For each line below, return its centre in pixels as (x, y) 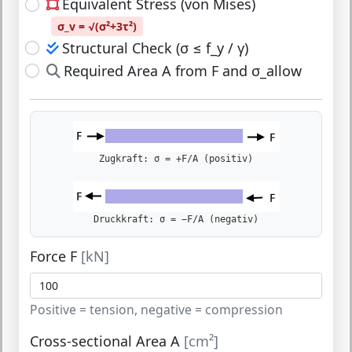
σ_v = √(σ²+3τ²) (97, 26)
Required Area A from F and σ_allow (182, 70)
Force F (55, 256)
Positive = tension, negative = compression (156, 310)
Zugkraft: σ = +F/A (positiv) (176, 159)
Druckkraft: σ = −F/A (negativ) (176, 220)
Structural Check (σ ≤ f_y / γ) (155, 48)
